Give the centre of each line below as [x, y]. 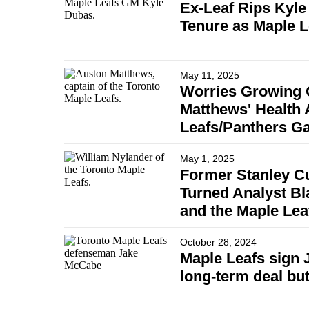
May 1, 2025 [207, 159]
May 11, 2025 [210, 75]
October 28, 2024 [218, 242]
